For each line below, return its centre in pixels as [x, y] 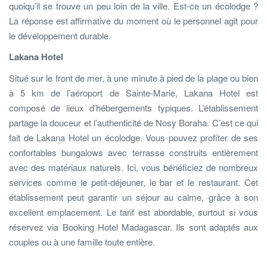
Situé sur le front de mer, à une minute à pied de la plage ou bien [133, 77]
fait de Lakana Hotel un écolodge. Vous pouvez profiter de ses [133, 137]
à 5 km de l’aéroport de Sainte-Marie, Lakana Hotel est [133, 92]
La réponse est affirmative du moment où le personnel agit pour [133, 20]
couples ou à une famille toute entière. [82, 241]
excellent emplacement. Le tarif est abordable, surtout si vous [133, 212]
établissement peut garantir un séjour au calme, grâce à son [133, 197]
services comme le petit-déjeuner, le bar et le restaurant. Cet [133, 182]
